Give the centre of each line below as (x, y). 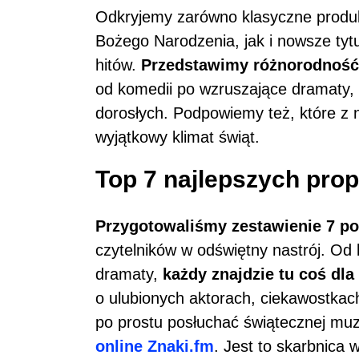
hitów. (118, 65)
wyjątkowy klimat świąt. (177, 137)
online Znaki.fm (155, 346)
